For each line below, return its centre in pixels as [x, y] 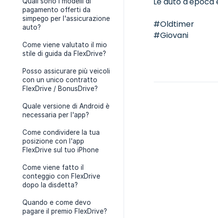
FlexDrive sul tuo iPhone [61, 150]
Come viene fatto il [53, 167]
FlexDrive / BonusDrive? [60, 89]
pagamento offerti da [56, 10]
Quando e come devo [57, 202]
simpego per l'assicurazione [66, 18]
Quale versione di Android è [66, 106]
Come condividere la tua [61, 132]
